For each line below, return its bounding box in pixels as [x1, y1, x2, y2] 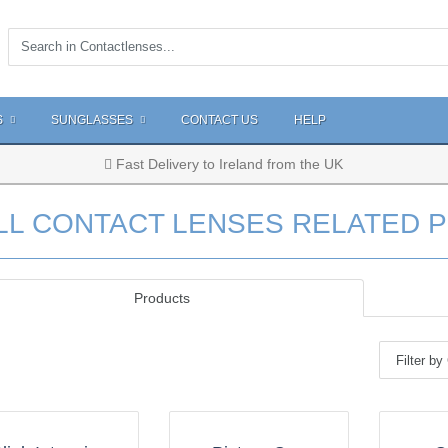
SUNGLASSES [51, 113, 136, 127]
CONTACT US [181, 113, 258, 127]
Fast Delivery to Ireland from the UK [112, 156, 344, 172]
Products [133, 290, 190, 306]
